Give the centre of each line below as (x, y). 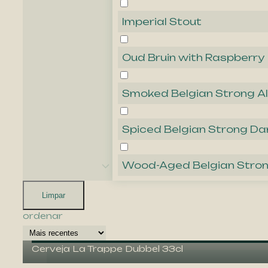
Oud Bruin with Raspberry (193, 58)
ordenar (43, 216)
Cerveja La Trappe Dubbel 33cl (107, 249)
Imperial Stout (162, 22)
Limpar (54, 196)
